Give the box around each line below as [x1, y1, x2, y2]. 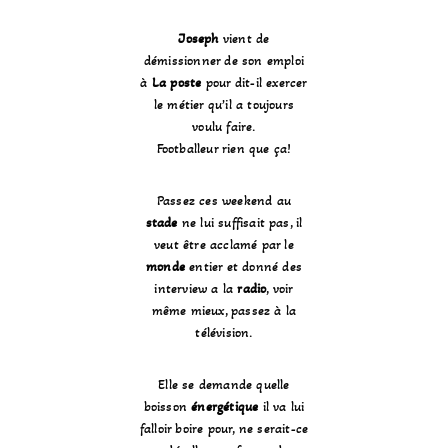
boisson [143, 398, 192, 416]
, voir [266, 280, 294, 298]
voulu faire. [192, 118, 256, 136]
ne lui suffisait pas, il [177, 214, 303, 232]
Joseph [178, 30, 219, 48]
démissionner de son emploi [143, 52, 305, 70]
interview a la [154, 280, 238, 298]
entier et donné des [185, 258, 302, 276]
